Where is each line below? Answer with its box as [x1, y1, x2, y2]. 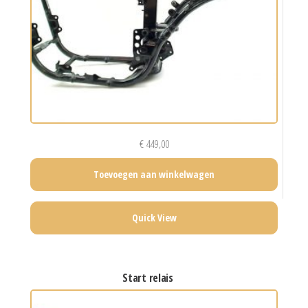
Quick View [131, 210, 177, 224]
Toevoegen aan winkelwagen [93, 167, 214, 181]
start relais [128, 269, 173, 285]
